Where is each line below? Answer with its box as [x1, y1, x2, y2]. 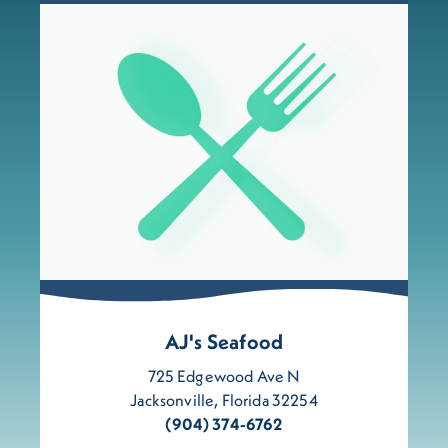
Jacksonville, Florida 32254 [130, 389, 318, 410]
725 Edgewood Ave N [147, 365, 301, 386]
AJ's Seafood [164, 328, 284, 354]
